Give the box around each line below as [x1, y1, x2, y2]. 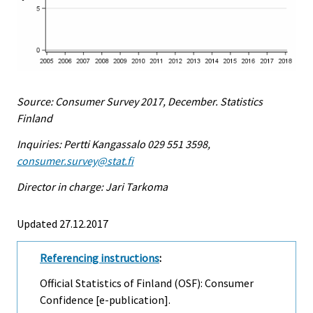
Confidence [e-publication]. [40, 293, 170, 307]
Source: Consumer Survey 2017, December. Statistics [17, 94, 263, 109]
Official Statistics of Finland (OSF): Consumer [40, 276, 254, 291]
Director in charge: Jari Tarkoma [17, 179, 168, 194]
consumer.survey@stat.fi [17, 153, 133, 168]
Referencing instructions [40, 250, 159, 265]
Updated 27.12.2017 [17, 216, 108, 231]
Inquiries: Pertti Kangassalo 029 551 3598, [17, 136, 210, 151]
